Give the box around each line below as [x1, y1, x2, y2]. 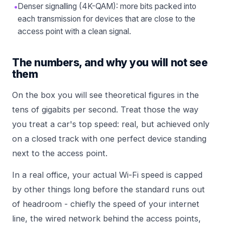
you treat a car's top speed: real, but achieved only [12, 119, 209, 130]
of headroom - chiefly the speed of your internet [12, 199, 199, 209]
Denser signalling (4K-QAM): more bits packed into [18, 2, 196, 12]
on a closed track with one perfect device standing [12, 134, 206, 144]
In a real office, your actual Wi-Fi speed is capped [12, 170, 202, 180]
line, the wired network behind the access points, [12, 213, 201, 224]
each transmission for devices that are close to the [18, 14, 195, 24]
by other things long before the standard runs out [12, 184, 205, 195]
